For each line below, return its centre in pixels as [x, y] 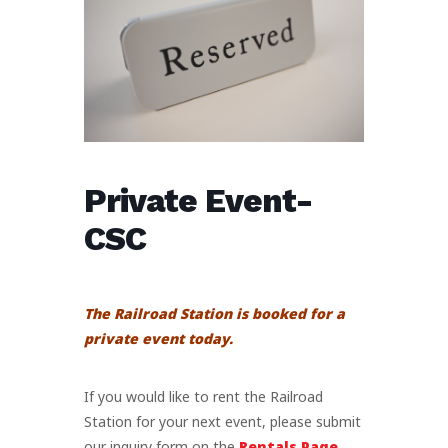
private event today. [158, 338]
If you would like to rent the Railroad [203, 396]
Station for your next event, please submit [222, 421]
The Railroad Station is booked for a [214, 313]
